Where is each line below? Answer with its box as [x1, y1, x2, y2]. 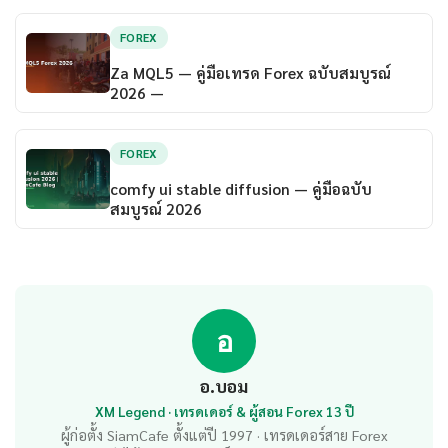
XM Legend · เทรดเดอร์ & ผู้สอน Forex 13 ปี [94, 402, 354, 421]
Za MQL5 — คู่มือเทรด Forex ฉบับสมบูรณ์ [109, 62, 391, 83]
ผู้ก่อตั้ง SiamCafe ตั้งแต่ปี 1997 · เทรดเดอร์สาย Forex [60, 426, 388, 445]
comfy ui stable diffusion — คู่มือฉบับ [109, 178, 372, 199]
